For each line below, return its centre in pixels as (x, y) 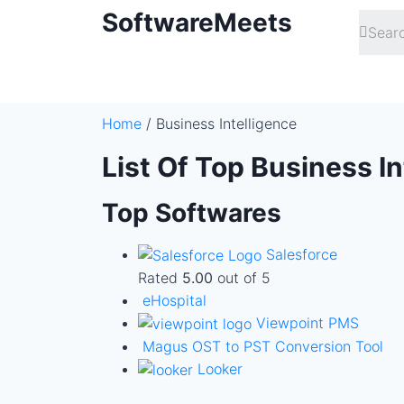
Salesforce (302, 254)
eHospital (174, 301)
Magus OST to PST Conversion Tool (263, 347)
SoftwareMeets (197, 23)
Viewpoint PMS (308, 323)
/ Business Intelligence (219, 124)
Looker (220, 369)
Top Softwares (192, 213)
